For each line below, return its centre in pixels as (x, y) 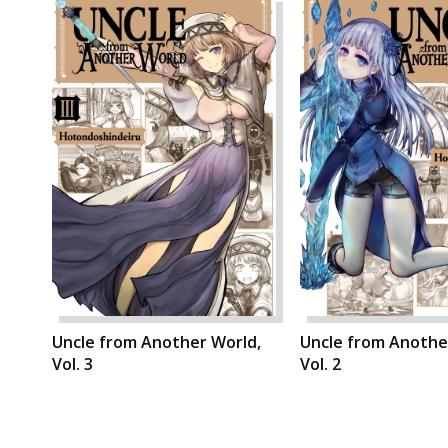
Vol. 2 (320, 364)
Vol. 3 (72, 364)
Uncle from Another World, (156, 342)
